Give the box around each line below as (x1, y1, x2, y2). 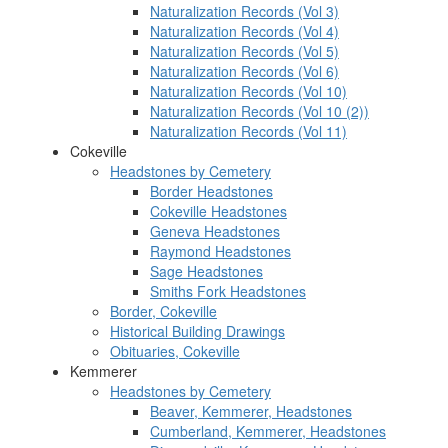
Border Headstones (150, 181, 273, 201)
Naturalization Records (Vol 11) (150, 121, 347, 141)
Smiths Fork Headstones (150, 281, 306, 301)
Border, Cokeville (110, 301, 217, 321)
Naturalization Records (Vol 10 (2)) (150, 101, 369, 121)
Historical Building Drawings (110, 321, 285, 341)
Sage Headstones (150, 261, 263, 281)
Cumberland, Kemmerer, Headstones (150, 421, 386, 441)
